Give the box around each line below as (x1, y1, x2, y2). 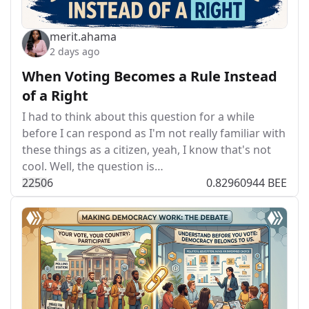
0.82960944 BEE (206, 175, 287, 190)
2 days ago (50, 45, 99, 58)
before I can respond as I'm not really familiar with (22, 126, 286, 141)
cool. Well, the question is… (22, 159, 163, 174)
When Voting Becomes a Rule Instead (22, 67, 277, 86)
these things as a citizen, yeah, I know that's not (22, 142, 271, 157)
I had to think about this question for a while (22, 109, 255, 124)
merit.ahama (50, 29, 117, 44)
